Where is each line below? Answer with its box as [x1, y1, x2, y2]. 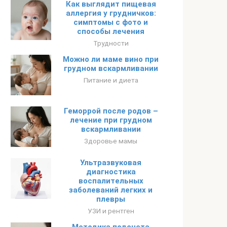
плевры [96, 195, 125, 204]
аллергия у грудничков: [65, 9, 156, 18]
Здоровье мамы [84, 137, 137, 145]
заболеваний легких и [69, 185, 153, 195]
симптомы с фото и [73, 18, 148, 27]
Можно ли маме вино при [63, 55, 159, 64]
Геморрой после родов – [63, 106, 158, 116]
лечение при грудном [69, 116, 152, 125]
